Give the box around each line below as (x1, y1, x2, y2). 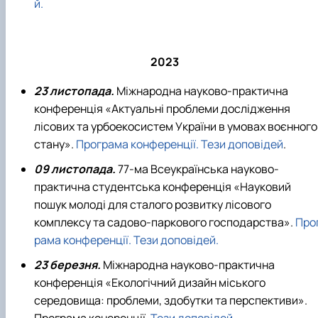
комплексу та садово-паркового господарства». (34, 214, 295, 230)
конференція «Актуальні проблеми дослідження (34, 100, 290, 116)
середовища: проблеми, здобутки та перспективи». (34, 292, 307, 309)
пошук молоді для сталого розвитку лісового (34, 196, 271, 212)
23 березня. (34, 257, 103, 273)
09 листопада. (34, 160, 116, 177)
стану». (34, 136, 76, 152)
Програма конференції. (76, 136, 199, 152)
